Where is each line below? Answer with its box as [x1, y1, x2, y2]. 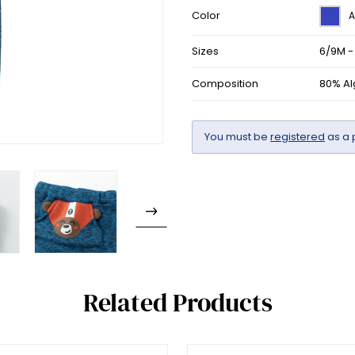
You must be [204, 128, 270, 144]
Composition [192, 75, 258, 91]
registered [270, 128, 325, 144]
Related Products [82, 284, 273, 320]
